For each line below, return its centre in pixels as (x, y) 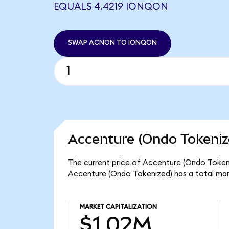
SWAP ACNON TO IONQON (112, 43)
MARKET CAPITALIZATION (118, 207)
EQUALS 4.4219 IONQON (111, 7)
